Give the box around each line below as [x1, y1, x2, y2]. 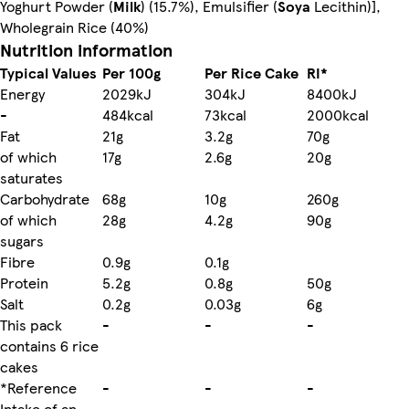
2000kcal [307, 103, 369, 125]
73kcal [204, 103, 246, 125]
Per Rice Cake [204, 61, 299, 83]
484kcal [102, 103, 153, 125]
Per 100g [102, 61, 161, 83]
